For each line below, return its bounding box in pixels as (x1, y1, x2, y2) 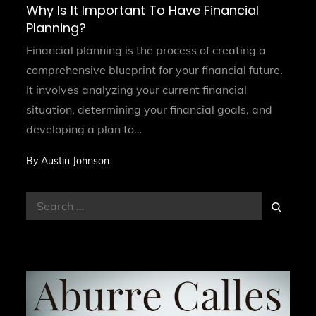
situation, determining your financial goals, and (26, 102, 273, 117)
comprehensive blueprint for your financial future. (26, 63, 284, 78)
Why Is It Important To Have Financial (26, 1, 260, 20)
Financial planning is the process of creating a (26, 43, 267, 58)
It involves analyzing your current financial (26, 83, 248, 97)
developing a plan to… (26, 122, 142, 137)
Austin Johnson (41, 154, 110, 168)
